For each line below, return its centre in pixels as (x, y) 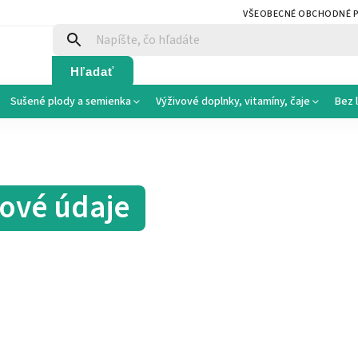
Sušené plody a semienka (71, 101)
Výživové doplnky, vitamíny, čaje (233, 101)
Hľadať (93, 71)
